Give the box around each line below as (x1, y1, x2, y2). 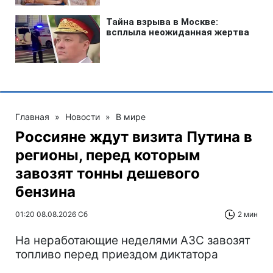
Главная (15, 111, 49, 122)
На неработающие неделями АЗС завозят (15, 233, 250, 247)
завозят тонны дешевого (15, 164, 200, 182)
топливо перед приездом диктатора (15, 247, 218, 261)
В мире (116, 111, 146, 122)
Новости (65, 111, 100, 122)
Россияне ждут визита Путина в (15, 127, 252, 146)
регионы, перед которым (15, 146, 200, 164)
